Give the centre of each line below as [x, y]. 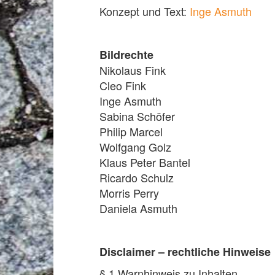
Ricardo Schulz [137, 177]
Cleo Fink [123, 85]
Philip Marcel [131, 131]
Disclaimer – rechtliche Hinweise [185, 252]
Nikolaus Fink [133, 70]
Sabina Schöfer [137, 116]
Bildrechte [126, 55]
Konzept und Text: [145, 11]
